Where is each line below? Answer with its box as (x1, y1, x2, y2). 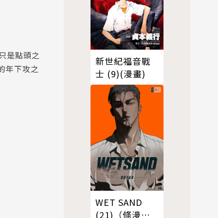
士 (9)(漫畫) (95, 67, 145, 80)
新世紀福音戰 (95, 54, 151, 68)
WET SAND (95, 195, 143, 208)
